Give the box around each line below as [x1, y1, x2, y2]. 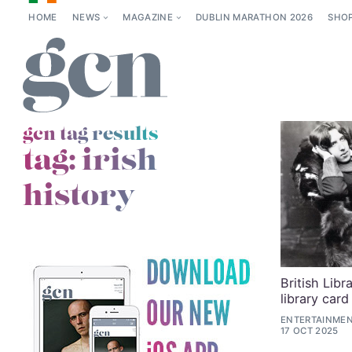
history [22, 177, 136, 216]
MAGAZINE [123, 12, 174, 24]
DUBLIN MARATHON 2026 [196, 12, 313, 24]
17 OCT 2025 [280, 325, 339, 337]
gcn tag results [22, 123, 159, 147]
